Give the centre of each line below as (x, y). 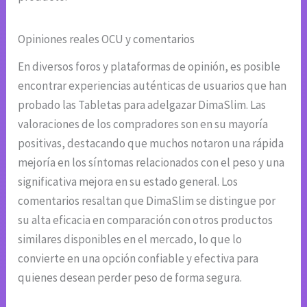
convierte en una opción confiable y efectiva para (138, 259)
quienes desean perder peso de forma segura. (130, 278)
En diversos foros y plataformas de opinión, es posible (149, 67)
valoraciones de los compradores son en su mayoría (143, 124)
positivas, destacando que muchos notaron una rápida (151, 144)
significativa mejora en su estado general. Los (128, 182)
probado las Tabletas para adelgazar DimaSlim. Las (142, 105)
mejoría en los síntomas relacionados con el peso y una (151, 163)
